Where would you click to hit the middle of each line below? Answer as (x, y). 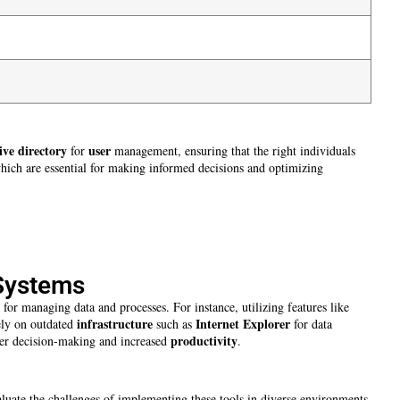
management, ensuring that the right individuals (233, 150)
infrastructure (115, 323)
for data (311, 323)
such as (174, 323)
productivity (204, 340)
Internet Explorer (243, 323)
